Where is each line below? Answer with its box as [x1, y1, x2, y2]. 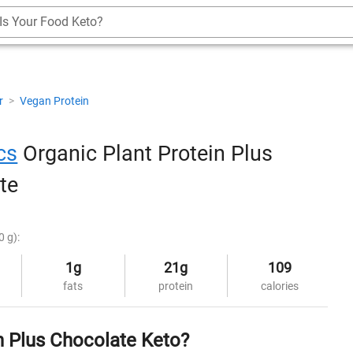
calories [260, 279, 299, 292]
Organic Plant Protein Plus [17, 140, 273, 166]
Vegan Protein [20, 95, 89, 107]
